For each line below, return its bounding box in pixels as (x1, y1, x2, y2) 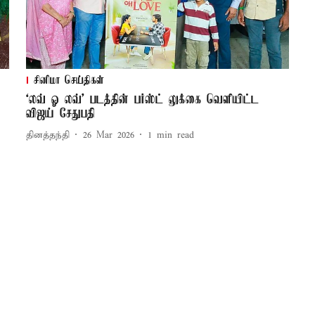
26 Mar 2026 (82, 129, 134, 141)
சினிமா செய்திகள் (33, 75, 104, 88)
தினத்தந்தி (25, 129, 70, 141)
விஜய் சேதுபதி (25, 107, 95, 122)
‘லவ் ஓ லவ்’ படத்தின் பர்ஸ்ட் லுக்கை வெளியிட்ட (25, 93, 259, 108)
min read (156, 129, 194, 141)
